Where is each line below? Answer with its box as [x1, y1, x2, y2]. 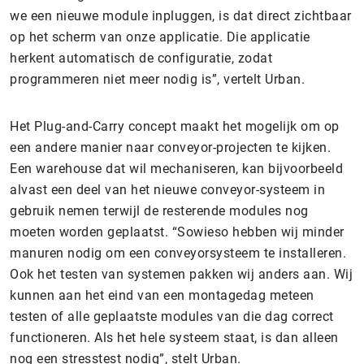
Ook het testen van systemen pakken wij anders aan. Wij [10, 266, 353, 282]
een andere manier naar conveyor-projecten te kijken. [10, 139, 331, 155]
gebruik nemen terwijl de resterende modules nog [10, 202, 309, 219]
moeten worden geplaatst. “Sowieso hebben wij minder [10, 223, 344, 240]
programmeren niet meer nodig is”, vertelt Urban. [10, 71, 305, 87]
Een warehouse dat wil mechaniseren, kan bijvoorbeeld [10, 160, 343, 176]
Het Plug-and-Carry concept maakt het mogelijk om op [10, 118, 340, 134]
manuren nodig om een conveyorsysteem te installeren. [10, 245, 346, 261]
